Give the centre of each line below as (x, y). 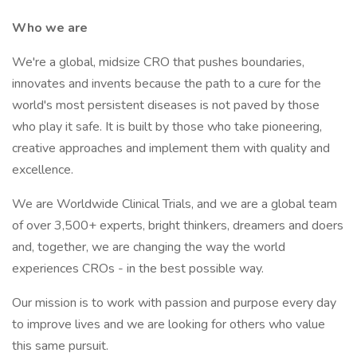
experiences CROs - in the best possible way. (138, 269)
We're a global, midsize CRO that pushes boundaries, (158, 62)
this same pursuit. (60, 346)
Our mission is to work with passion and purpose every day (174, 303)
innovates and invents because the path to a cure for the (167, 84)
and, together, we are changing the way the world (149, 247)
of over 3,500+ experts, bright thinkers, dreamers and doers (178, 226)
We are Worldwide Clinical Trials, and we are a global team (175, 204)
